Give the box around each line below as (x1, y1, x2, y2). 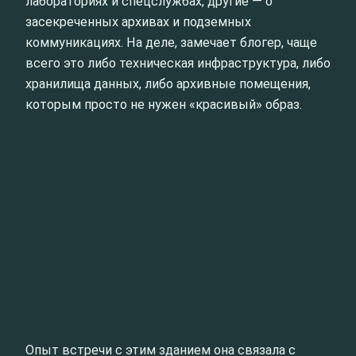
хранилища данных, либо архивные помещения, (25, 76, 311, 92)
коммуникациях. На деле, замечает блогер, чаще (25, 35, 317, 51)
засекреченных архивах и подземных (25, 14, 251, 30)
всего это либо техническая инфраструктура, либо (25, 56, 331, 72)
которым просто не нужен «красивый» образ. (25, 97, 302, 113)
